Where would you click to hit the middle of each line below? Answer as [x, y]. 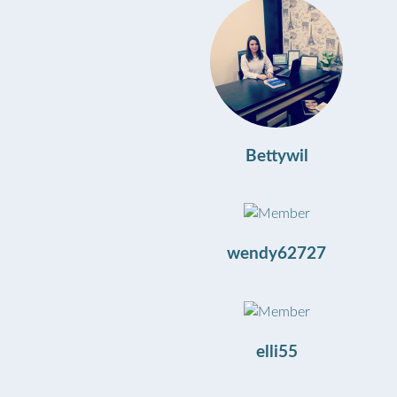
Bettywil [276, 156]
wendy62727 [276, 254]
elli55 [276, 352]
